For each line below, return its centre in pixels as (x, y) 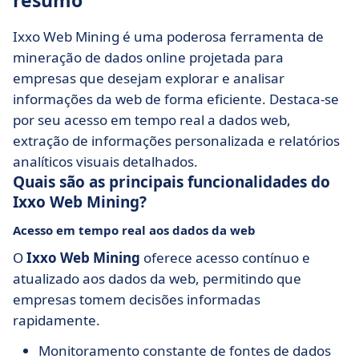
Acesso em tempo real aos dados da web (134, 230)
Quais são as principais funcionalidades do (171, 182)
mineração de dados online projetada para (148, 57)
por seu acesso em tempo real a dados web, (152, 120)
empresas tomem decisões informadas (137, 299)
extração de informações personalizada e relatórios (176, 141)
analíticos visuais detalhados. (105, 161)
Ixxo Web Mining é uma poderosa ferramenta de (168, 36)
